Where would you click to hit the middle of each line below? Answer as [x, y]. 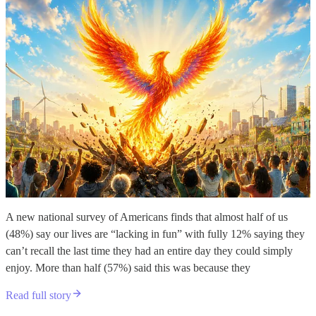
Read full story [38, 295]
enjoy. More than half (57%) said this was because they [128, 267]
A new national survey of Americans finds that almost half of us [147, 217]
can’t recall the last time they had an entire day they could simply [149, 250]
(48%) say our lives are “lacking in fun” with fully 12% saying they [155, 233]
